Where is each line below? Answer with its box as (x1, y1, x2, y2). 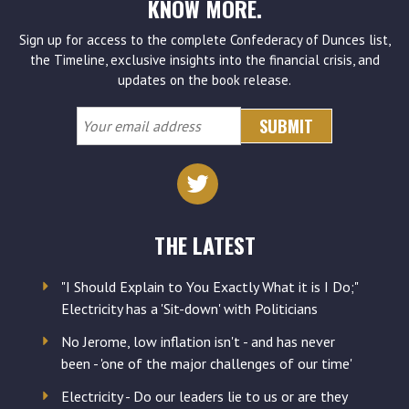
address (77, 163, 138, 187)
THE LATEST (153, 227, 256, 261)
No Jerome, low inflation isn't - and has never (60, 331, 335, 351)
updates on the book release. (118, 70, 291, 89)
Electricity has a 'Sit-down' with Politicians (60, 299, 318, 318)
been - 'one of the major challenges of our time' (60, 353, 352, 372)
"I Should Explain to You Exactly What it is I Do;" (60, 277, 358, 296)
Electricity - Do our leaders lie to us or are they (60, 386, 347, 405)
